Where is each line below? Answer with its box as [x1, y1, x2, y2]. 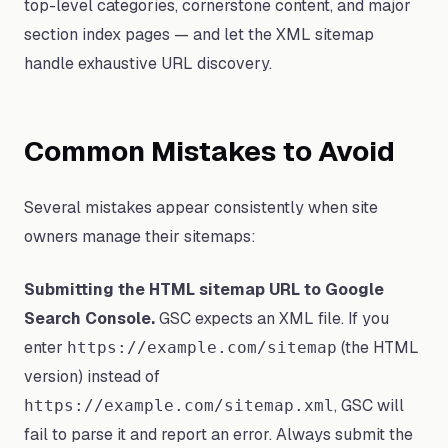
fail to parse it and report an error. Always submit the [24, 424, 413, 445]
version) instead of [24, 366, 160, 387]
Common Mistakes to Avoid [24, 133, 395, 169]
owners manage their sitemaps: [24, 226, 256, 247]
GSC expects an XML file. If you [155, 308, 389, 329]
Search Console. [24, 308, 155, 329]
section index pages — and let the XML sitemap [24, 24, 374, 45]
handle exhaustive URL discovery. [24, 53, 272, 74]
